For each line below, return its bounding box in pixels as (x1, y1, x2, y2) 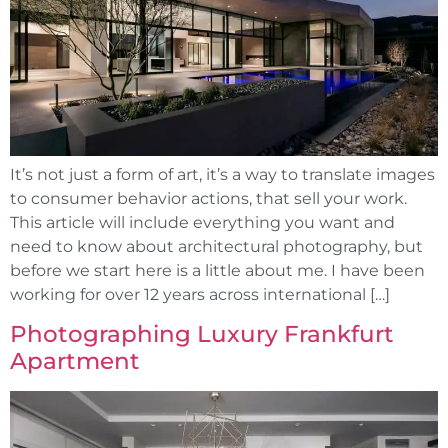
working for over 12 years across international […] (10, 284, 390, 304)
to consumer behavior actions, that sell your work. (10, 188, 407, 208)
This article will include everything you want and (10, 212, 395, 232)
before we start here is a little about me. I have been (10, 260, 425, 280)
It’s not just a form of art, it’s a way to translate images (10, 164, 435, 184)
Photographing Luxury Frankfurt (10, 319, 394, 348)
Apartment (10, 346, 140, 375)
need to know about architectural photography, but (10, 236, 423, 256)
